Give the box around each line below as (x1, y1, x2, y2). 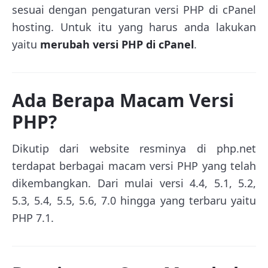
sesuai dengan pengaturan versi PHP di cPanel (12, 2, 256, 17)
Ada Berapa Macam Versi (12, 87, 234, 112)
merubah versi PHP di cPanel (40, 36, 194, 51)
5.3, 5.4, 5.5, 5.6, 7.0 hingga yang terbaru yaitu (12, 193, 256, 208)
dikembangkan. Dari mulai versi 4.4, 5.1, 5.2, (12, 175, 256, 190)
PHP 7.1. (12, 210, 54, 225)
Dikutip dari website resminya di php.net (12, 141, 256, 156)
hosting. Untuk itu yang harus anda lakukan (12, 19, 256, 34)
